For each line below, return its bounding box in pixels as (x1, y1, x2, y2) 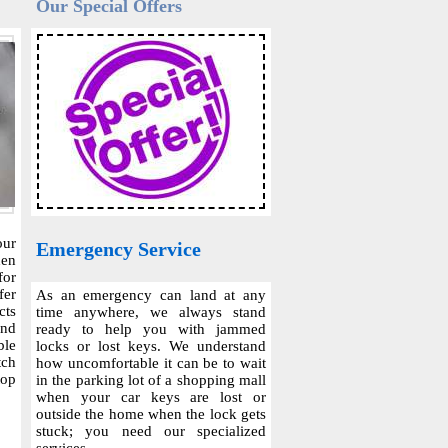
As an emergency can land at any (36, 287, 266, 303)
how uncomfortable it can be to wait (36, 355, 266, 371)
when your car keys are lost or (36, 389, 266, 405)
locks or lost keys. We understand (36, 338, 266, 354)
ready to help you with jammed (36, 321, 266, 337)
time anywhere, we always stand (36, 304, 266, 320)
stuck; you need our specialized (36, 423, 266, 439)
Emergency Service (36, 237, 201, 260)
